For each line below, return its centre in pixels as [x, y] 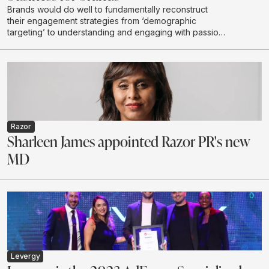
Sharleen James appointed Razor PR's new [129, 141]
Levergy [26, 256]
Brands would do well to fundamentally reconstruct [107, 9]
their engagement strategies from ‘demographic [102, 20]
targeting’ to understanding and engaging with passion [115, 32]
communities [32, 43]
